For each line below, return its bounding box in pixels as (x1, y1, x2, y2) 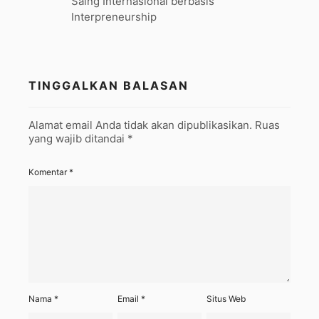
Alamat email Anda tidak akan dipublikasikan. (28, 118, 252, 132)
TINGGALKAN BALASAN (28, 78, 189, 93)
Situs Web (206, 293, 246, 304)
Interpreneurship (71, 10, 157, 23)
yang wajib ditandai (28, 132, 127, 145)
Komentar (28, 167, 69, 177)
